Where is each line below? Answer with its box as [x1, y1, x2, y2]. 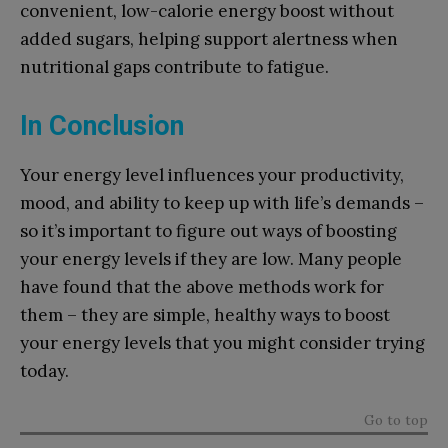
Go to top [364, 410, 428, 429]
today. [20, 359, 69, 382]
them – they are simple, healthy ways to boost [20, 303, 390, 326]
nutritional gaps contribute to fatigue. [20, 55, 329, 78]
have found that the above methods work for [20, 275, 384, 298]
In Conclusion [20, 109, 184, 142]
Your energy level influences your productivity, [20, 163, 404, 186]
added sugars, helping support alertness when [20, 27, 398, 50]
